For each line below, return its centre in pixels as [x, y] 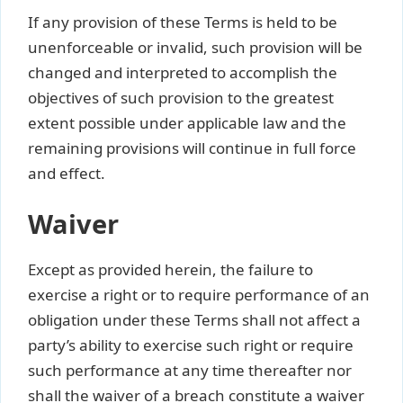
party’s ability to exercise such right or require [191, 345]
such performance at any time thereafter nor [190, 370]
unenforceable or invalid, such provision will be [195, 47]
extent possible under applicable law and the [187, 122]
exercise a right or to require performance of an [199, 295]
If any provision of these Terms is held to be [183, 22]
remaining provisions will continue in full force [192, 148]
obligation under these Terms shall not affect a [194, 320]
